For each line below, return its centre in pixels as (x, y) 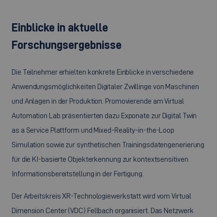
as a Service (30, 130)
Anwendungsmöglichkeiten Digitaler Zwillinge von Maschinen (105, 86)
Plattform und (71, 130)
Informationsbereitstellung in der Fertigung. (78, 173)
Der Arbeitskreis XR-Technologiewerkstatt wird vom (92, 196)
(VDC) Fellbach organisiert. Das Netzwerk (130, 210)
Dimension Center (39, 210)
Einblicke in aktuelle (60, 27)
